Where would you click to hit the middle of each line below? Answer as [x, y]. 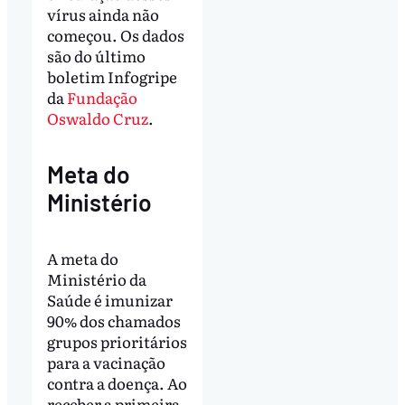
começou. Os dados [115, 34]
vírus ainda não [103, 14]
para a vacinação [106, 362]
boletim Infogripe [112, 76]
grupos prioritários [117, 341]
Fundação [102, 97]
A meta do [82, 258]
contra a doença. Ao [117, 382]
